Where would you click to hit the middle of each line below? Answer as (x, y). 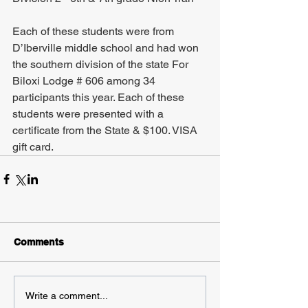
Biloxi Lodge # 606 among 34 (85, 81)
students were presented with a (89, 114)
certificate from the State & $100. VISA (106, 131)
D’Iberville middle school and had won (107, 48)
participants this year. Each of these (100, 98)
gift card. (33, 147)
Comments (39, 242)
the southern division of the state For (102, 65)
